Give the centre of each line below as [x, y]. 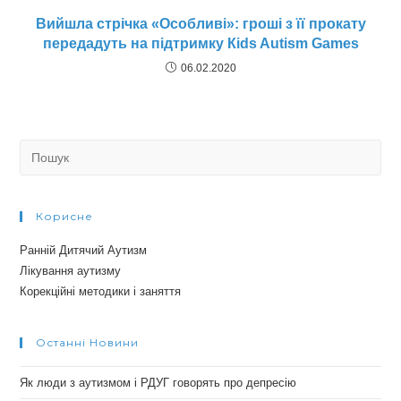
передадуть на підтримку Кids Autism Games [200, 44]
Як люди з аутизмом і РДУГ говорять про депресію [158, 383]
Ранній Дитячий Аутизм [84, 251]
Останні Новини [88, 343]
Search [38, 149]
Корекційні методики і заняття [101, 292]
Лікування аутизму [71, 271]
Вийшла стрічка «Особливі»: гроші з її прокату [200, 24]
